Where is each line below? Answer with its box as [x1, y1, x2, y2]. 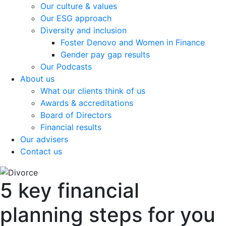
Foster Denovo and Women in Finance [61, 37, 205, 48]
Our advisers [20, 134, 68, 145]
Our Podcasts [40, 62, 92, 72]
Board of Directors [40, 110, 111, 121]
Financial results [40, 122, 101, 133]
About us [20, 74, 54, 84]
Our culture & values [40, 1, 117, 12]
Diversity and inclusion [40, 25, 127, 36]
